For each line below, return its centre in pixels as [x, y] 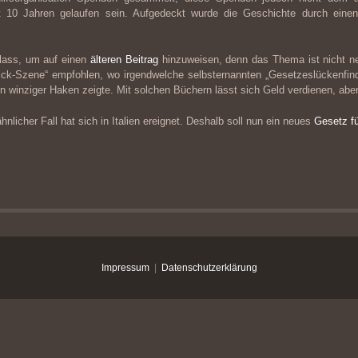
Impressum [125, 268]
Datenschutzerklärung [209, 268]
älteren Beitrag [124, 60]
